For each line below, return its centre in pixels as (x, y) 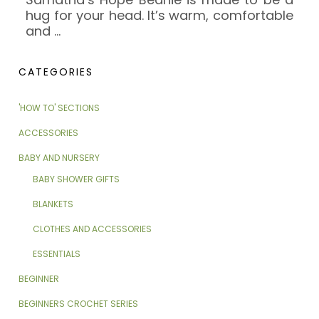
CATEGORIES (56, 72)
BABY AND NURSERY (59, 158)
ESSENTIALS (57, 254)
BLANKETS (53, 204)
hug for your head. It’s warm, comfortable (159, 16)
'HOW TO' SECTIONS (59, 108)
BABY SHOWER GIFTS (77, 179)
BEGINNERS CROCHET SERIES (79, 304)
